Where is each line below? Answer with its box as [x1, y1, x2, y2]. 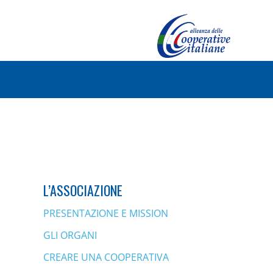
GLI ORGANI [43, 229, 97, 242]
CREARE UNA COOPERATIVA [43, 250, 169, 264]
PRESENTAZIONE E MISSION [43, 207, 168, 220]
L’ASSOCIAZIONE [43, 180, 122, 200]
